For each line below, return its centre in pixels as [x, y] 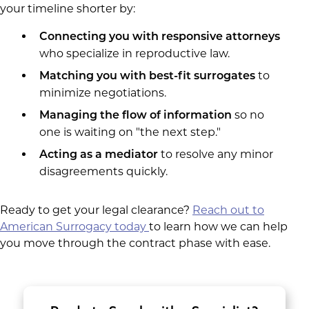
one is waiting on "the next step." [130, 132]
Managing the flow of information [135, 116]
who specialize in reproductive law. [134, 53]
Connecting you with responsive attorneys [159, 37]
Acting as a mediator [98, 155]
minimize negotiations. [102, 93]
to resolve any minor [215, 154]
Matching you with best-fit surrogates [148, 77]
